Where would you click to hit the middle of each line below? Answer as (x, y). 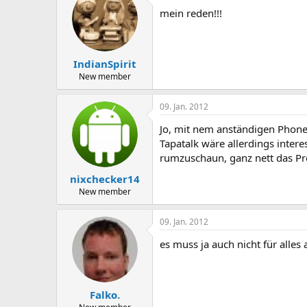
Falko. (105, 294)
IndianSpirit (105, 63)
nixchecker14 (105, 179)
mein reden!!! (191, 13)
